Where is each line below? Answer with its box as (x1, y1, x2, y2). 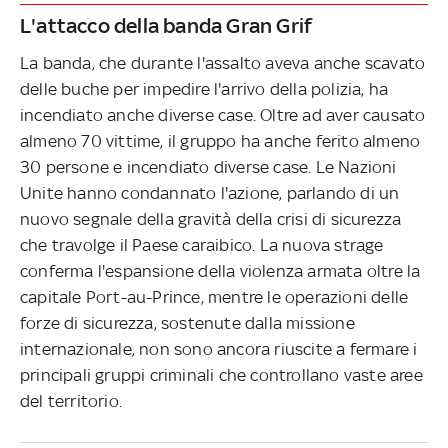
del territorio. (20, 390, 122, 411)
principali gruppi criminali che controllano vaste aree (20, 364, 423, 385)
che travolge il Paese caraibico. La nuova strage (20, 234, 384, 255)
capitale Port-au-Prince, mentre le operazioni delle (20, 286, 409, 307)
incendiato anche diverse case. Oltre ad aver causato (20, 104, 426, 125)
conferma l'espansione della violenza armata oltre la (20, 260, 421, 281)
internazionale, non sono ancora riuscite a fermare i (20, 338, 418, 359)
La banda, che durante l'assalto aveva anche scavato (20, 52, 426, 73)
